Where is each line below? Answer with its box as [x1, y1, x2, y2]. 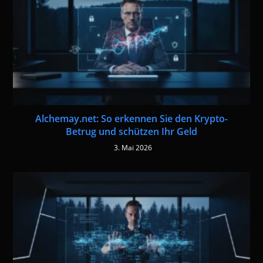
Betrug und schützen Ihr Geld [66, 124, 197, 138]
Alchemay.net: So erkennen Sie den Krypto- [35, 112, 228, 125]
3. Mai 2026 [114, 142, 152, 153]
